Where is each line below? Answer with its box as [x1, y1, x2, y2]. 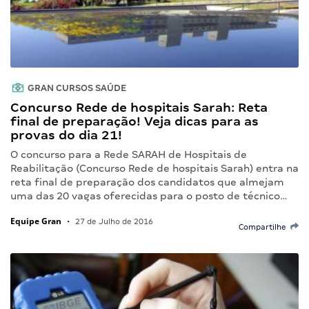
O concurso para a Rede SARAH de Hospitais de [10, 148, 247, 160]
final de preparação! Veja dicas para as [10, 113, 259, 128]
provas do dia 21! [10, 127, 122, 142]
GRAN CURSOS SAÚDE [26, 82, 126, 93]
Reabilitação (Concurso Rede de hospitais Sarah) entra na [10, 162, 299, 174]
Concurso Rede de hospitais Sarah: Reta [10, 99, 268, 114]
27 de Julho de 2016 [73, 217, 153, 226]
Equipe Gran [10, 215, 61, 227]
